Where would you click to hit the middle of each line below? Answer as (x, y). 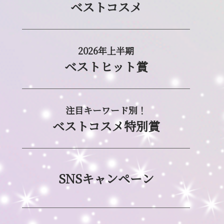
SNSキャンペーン (106, 178)
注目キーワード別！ (106, 110)
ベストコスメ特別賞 (106, 125)
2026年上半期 (106, 50)
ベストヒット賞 (106, 66)
